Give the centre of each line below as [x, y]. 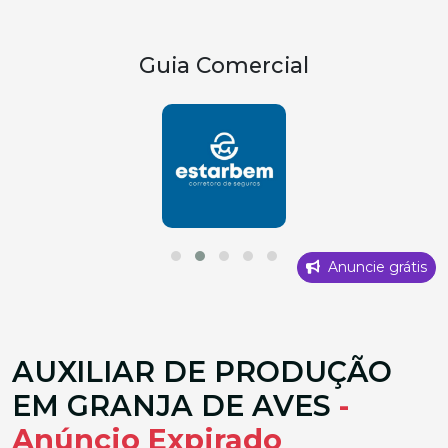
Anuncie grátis [375, 267]
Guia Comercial [224, 65]
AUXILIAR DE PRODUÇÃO [202, 371]
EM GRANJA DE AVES [175, 405]
